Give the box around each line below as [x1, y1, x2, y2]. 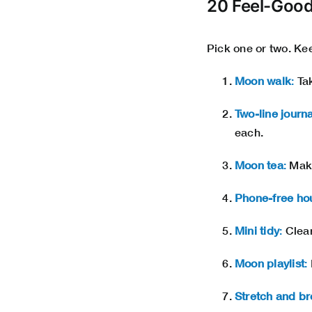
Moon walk [235, 74, 292, 88]
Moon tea [235, 158, 283, 172]
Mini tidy [235, 224, 280, 237]
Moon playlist [235, 256, 305, 270]
